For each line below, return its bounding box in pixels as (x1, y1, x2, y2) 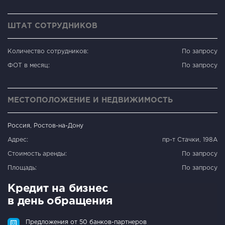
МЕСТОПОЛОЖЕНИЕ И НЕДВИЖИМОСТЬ (8, 96, 173, 103)
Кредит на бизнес (8, 183, 108, 194)
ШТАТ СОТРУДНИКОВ (8, 22, 97, 29)
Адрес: (8, 137, 28, 143)
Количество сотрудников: (8, 48, 88, 54)
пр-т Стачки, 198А (162, 137, 217, 143)
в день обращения (8, 196, 113, 206)
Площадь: (8, 165, 37, 171)
